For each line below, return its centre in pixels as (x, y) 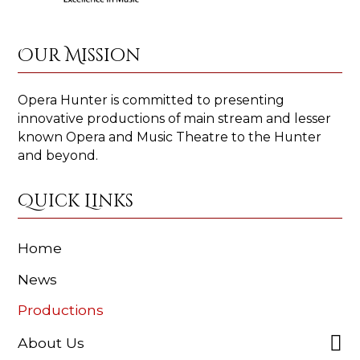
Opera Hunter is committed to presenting (151, 100)
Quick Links (76, 201)
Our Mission (80, 55)
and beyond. (58, 155)
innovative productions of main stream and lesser (175, 118)
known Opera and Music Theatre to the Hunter (170, 137)
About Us (51, 343)
